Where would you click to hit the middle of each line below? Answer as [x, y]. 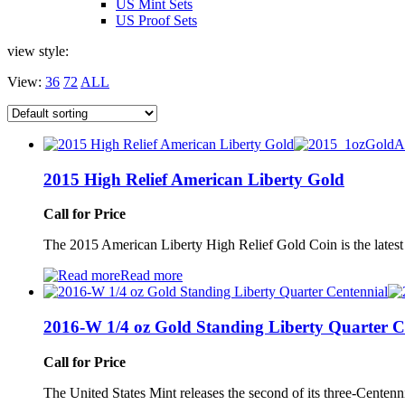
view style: [38, 51]
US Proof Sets [156, 20]
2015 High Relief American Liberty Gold [194, 179]
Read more [151, 276]
